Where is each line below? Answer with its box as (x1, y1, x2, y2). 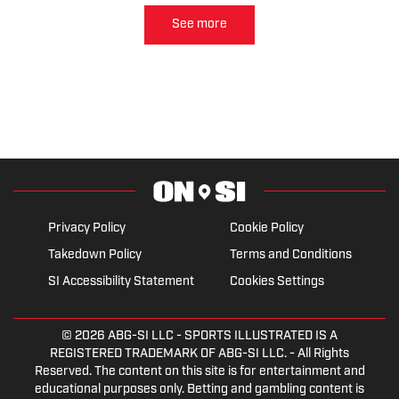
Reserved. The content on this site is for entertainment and (34, 364, 365, 379)
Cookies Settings (229, 274, 324, 289)
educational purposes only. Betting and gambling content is (35, 382, 364, 396)
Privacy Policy (47, 221, 126, 235)
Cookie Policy (229, 221, 304, 235)
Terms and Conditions (229, 248, 352, 262)
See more (172, 17, 227, 31)
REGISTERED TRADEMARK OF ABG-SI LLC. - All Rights (50, 346, 349, 361)
